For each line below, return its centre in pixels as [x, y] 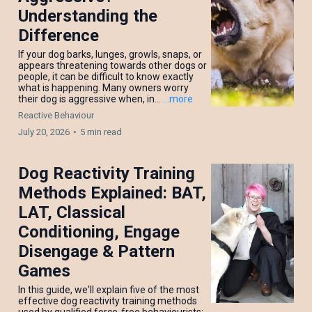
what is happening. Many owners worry [103, 88]
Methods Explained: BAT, [112, 193]
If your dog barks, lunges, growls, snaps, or [110, 55]
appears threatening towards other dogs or [112, 66]
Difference [58, 36]
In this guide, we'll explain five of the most [109, 290]
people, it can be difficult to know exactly [106, 77]
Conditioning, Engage [99, 232]
